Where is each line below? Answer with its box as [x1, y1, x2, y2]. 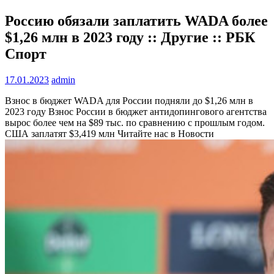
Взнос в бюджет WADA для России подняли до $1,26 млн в [5, 95, 253, 106]
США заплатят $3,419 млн [5, 128, 115, 139]
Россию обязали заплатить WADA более [5, 12, 268, 29]
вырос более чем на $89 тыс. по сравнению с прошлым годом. [5, 117, 265, 128]
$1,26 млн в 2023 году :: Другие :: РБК [5, 29, 255, 45]
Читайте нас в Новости [115, 128, 214, 139]
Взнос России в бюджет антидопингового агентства [48, 106, 267, 117]
